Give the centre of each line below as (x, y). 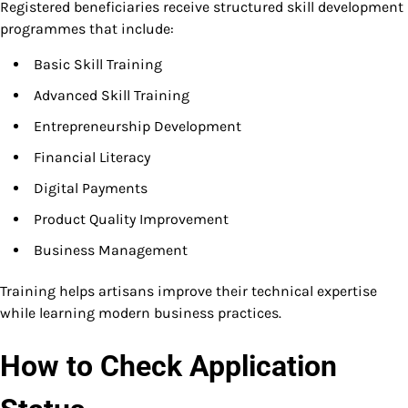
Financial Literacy (92, 158)
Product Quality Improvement (131, 219)
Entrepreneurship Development (138, 127)
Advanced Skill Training (112, 96)
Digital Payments (91, 189)
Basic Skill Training (98, 65)
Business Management (111, 250)
